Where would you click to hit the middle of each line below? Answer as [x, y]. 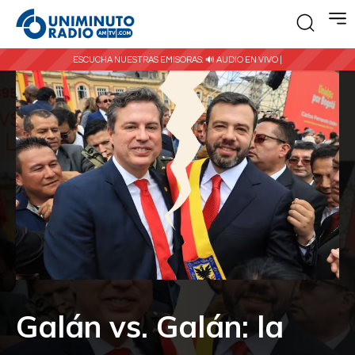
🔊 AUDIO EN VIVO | [244, 59]
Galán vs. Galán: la [150, 327]
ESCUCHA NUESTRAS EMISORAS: [139, 59]
